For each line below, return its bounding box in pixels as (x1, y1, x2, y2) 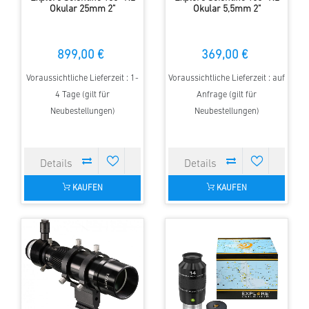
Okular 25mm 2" (50, 4, 115, 15)
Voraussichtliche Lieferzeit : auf (168, 74, 285, 83)
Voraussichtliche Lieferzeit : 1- (26, 74, 139, 83)
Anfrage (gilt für (197, 90, 257, 100)
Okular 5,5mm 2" (192, 4, 261, 15)
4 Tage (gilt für (55, 90, 110, 100)
